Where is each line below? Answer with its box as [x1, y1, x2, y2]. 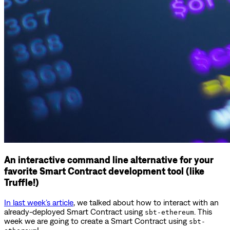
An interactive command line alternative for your [4, 154, 214, 165]
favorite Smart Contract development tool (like [4, 165, 204, 177]
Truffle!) [4, 176, 39, 188]
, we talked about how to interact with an [73, 197, 219, 207]
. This [194, 206, 212, 216]
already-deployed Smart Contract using [4, 206, 145, 216]
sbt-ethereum [145, 208, 194, 216]
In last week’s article [4, 197, 73, 207]
